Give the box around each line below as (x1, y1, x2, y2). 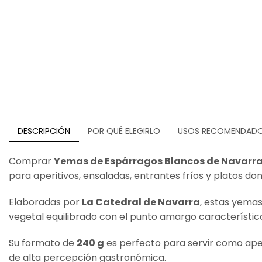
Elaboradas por (9, 195, 82, 209)
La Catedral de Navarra (82, 195, 200, 209)
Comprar (9, 154, 54, 168)
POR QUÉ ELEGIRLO (88, 125, 160, 137)
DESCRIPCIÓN (18, 125, 70, 137)
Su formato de (9, 236, 77, 250)
